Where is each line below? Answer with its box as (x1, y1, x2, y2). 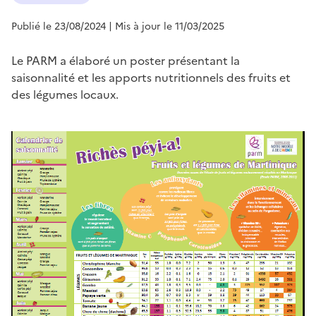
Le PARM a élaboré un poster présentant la (11, 51, 240, 69)
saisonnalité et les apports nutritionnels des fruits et (11, 68, 291, 86)
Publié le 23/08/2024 (11, 18, 106, 34)
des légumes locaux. (11, 85, 119, 103)
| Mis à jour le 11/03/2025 (109, 18, 224, 34)
